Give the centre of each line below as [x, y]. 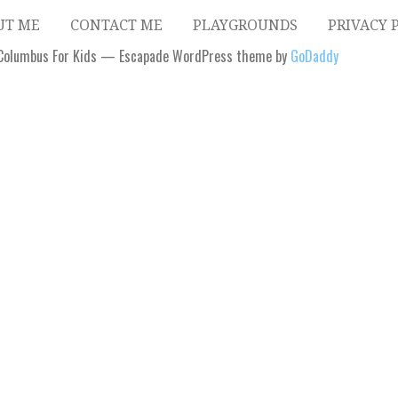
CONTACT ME [116, 25]
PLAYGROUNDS [245, 25]
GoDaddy [314, 56]
